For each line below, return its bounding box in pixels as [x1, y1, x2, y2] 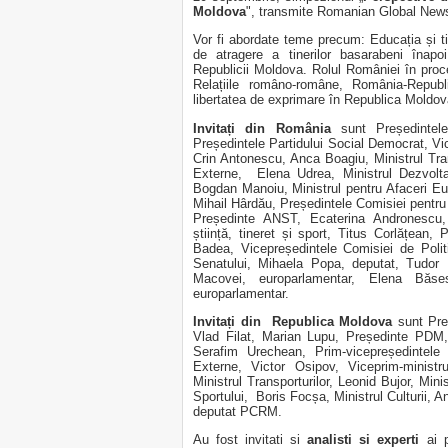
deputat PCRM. [193, 403, 282, 419]
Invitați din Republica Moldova [193, 313, 393, 329]
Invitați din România [193, 120, 331, 136]
